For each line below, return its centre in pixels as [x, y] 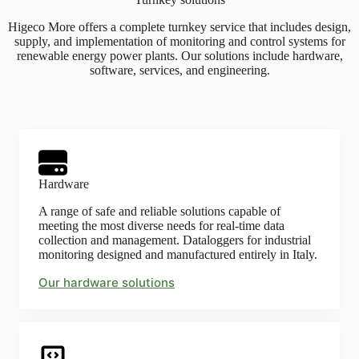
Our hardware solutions [107, 282]
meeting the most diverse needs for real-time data [161, 226]
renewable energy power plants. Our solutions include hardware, [179, 56]
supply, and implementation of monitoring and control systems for [179, 41]
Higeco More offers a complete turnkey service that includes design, [179, 27]
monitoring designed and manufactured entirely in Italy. [178, 254]
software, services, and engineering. [179, 70]
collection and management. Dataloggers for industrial [175, 240]
